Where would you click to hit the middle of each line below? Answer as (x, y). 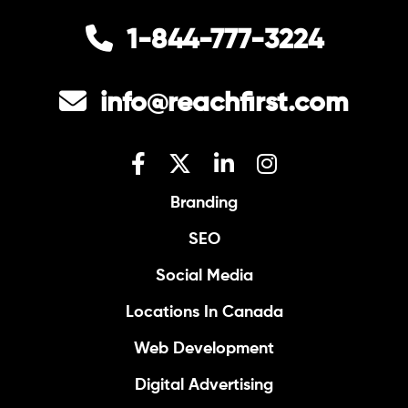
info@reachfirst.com (224, 104)
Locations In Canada (204, 312)
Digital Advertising (204, 385)
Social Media (204, 276)
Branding (204, 203)
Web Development (204, 349)
